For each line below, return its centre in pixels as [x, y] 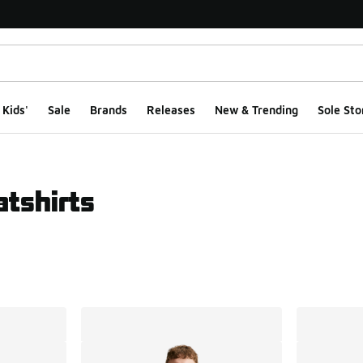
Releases [171, 110]
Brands [108, 110]
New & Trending [256, 110]
